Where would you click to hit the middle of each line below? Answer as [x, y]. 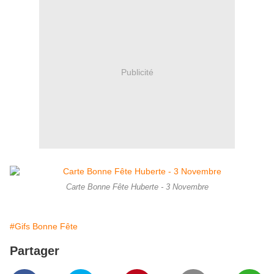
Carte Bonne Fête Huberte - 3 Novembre [137, 187]
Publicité [137, 72]
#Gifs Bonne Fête [44, 227]
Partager [35, 251]
